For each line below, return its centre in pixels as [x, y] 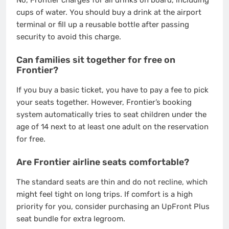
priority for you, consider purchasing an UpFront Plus [113, 207]
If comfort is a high [157, 194]
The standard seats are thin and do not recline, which [112, 182]
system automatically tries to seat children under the [111, 115]
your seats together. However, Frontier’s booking [104, 102]
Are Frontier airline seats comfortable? [103, 162]
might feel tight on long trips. [69, 194]
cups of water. [42, 13]
